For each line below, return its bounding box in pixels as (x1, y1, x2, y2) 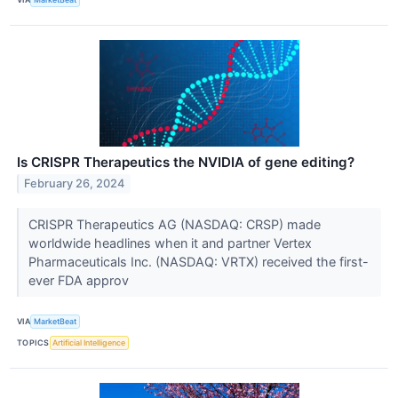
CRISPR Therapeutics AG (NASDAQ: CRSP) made (28, 216, 321, 232)
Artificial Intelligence (52, 338, 126, 348)
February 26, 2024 (24, 177, 125, 191)
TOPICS (17, 338, 50, 348)
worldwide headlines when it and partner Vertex (28, 235, 312, 251)
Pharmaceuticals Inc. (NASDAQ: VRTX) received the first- (28, 253, 369, 269)
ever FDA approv (28, 272, 132, 288)
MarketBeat (34, 316, 77, 327)
